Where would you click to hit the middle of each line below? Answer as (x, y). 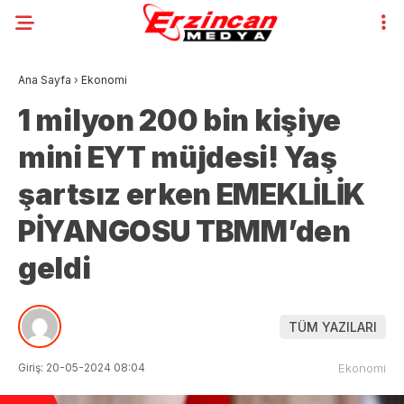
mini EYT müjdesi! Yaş (178, 157)
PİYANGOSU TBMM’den (184, 231)
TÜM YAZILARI (333, 326)
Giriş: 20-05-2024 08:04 (82, 367)
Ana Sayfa (45, 80)
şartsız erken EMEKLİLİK (192, 194)
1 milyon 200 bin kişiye (180, 120)
